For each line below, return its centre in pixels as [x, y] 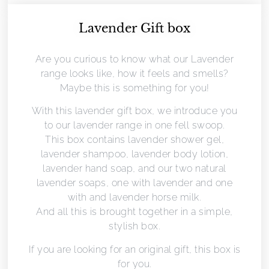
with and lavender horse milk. [134, 198]
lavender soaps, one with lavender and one [134, 183]
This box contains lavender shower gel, [134, 140]
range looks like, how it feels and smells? [134, 73]
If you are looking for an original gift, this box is [134, 249]
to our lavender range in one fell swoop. [134, 125]
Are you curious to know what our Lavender [134, 59]
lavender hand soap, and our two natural [134, 169]
